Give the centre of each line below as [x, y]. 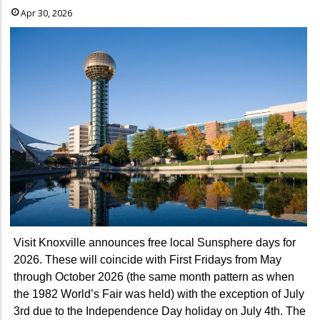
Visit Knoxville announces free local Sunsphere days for [155, 242]
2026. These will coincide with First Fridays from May [147, 259]
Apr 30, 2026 [46, 13]
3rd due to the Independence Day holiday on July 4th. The [160, 311]
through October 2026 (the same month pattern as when [154, 276]
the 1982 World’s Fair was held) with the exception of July [159, 294]
